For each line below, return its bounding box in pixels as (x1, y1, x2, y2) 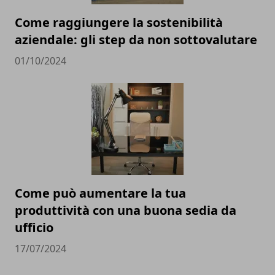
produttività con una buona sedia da (15, 201, 236, 219)
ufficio (15, 219, 53, 236)
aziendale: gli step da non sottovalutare (15, 31, 257, 48)
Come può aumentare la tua (15, 184, 186, 201)
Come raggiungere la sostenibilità (15, 14, 223, 31)
